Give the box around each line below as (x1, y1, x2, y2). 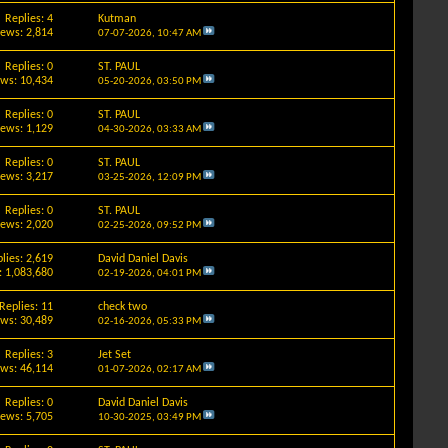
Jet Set (97, 348, 131, 361)
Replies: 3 (5, 348, 54, 361)
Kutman (97, 12, 136, 25)
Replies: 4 (5, 12, 54, 25)
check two (97, 300, 147, 313)
